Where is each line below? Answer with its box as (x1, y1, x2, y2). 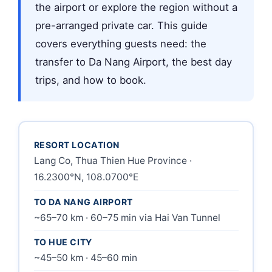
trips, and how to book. (35, 73, 146, 86)
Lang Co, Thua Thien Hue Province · (33, 155, 192, 167)
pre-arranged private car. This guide (35, 19, 208, 32)
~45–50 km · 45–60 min (33, 252, 137, 264)
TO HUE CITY (33, 237, 92, 248)
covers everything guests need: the (35, 37, 206, 50)
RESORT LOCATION (33, 140, 120, 151)
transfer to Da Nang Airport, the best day (35, 55, 232, 68)
